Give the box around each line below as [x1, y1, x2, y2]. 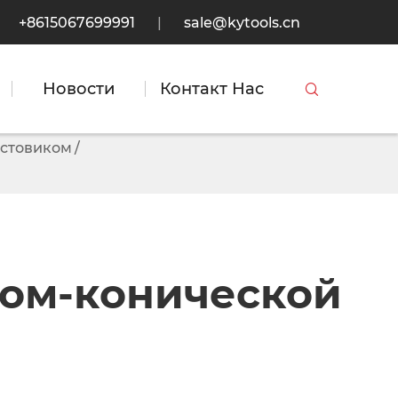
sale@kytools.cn [184, 13, 300, 31]
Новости [43, 79, 115, 99]
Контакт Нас [160, 79, 264, 99]
